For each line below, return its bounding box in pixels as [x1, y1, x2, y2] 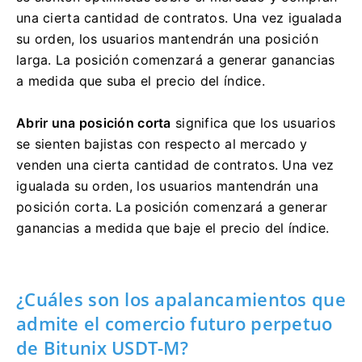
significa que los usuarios [170, 114, 336, 131]
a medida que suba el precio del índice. [16, 72, 265, 89]
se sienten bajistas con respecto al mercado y [16, 135, 308, 152]
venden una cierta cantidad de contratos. [16, 156, 283, 173]
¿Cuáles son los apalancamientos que [16, 286, 346, 311]
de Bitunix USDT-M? [16, 335, 189, 360]
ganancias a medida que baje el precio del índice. [16, 219, 330, 236]
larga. [16, 51, 56, 68]
